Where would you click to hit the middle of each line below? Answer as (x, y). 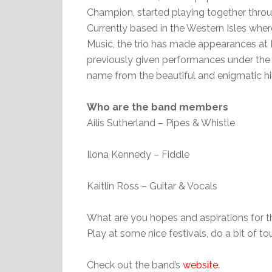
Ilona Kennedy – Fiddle (138, 155)
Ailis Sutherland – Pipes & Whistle (161, 123)
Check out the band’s (135, 265)
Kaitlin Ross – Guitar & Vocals (152, 186)
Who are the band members (158, 107)
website (200, 265)
